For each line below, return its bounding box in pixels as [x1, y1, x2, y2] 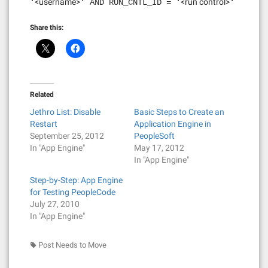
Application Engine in [134, 119, 211, 129]
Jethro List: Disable [30, 107, 100, 117]
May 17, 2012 [134, 143, 184, 153]
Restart [30, 119, 57, 129]
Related [30, 90, 54, 99]
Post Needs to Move [38, 240, 106, 249]
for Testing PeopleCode [30, 187, 115, 197]
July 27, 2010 [30, 199, 80, 209]
